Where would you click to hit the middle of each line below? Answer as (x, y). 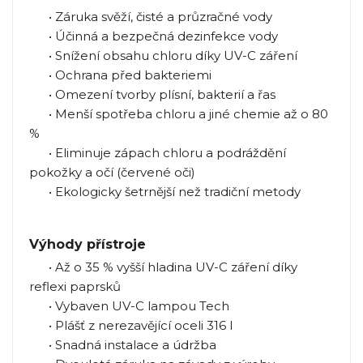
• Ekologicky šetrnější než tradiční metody (165, 192)
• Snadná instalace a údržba (123, 345)
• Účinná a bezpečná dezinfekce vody (154, 36)
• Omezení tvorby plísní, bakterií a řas (152, 95)
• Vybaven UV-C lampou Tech (129, 306)
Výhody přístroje (88, 245)
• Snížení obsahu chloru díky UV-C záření (163, 56)
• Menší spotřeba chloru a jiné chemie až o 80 (179, 114)
